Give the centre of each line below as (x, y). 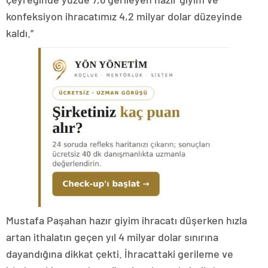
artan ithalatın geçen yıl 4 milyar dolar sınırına (112, 237)
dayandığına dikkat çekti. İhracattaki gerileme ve (121, 254)
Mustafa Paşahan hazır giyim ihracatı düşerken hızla (127, 220)
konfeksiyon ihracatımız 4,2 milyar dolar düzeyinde (124, 16)
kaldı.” (20, 33)
